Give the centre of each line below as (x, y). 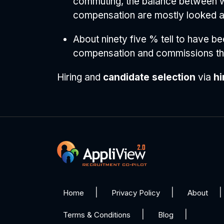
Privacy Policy (136, 193)
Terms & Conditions (97, 215)
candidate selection (150, 77)
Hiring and (80, 77)
